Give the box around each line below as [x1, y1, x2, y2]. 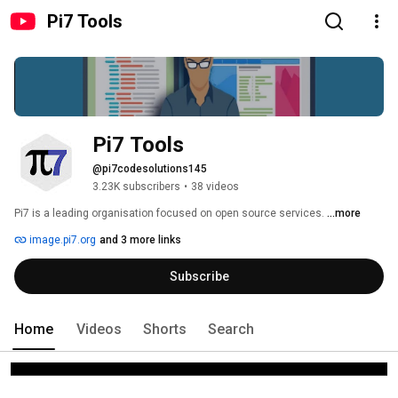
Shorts [143, 321, 187, 338]
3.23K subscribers [92, 180, 180, 194]
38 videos [191, 180, 239, 194]
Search [208, 321, 254, 338]
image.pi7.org [27, 234, 96, 247]
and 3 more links [99, 234, 181, 247]
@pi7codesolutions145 [92, 163, 207, 176]
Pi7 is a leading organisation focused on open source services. [14, 207, 327, 220]
